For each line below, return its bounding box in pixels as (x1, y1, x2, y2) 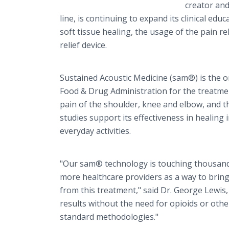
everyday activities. (60, 125, 131, 136)
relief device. (60, 39, 109, 51)
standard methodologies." (60, 211, 158, 222)
